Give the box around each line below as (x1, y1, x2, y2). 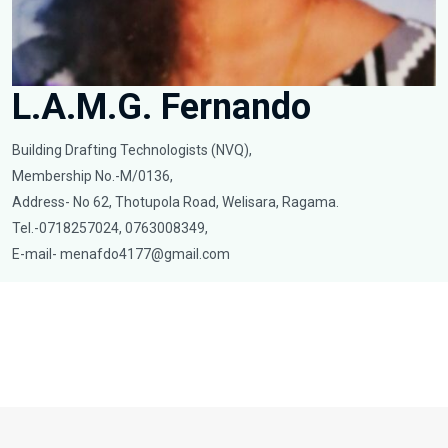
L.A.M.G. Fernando (12, 85, 311, 128)
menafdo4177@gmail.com (60, 245, 230, 262)
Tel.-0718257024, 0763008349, (12, 219, 208, 236)
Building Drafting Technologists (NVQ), (12, 141, 252, 158)
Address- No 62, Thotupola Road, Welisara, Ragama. (12, 193, 339, 210)
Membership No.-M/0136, (12, 167, 173, 184)
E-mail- (12, 245, 60, 262)
